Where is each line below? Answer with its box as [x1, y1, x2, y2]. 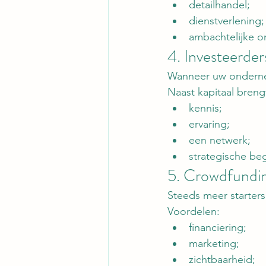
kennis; [189, 102, 222, 115]
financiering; [189, 221, 246, 235]
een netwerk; [189, 134, 251, 147]
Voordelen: [167, 205, 220, 218]
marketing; [189, 237, 239, 251]
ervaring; [189, 118, 230, 131]
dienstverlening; [189, 14, 264, 28]
